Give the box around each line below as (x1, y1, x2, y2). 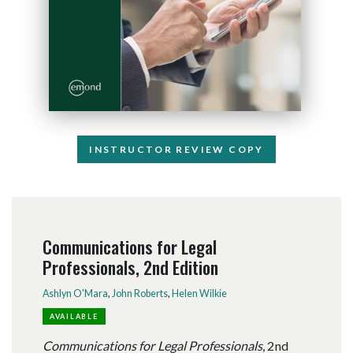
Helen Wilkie (171, 287, 227, 299)
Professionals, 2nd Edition (42, 254, 218, 281)
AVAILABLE (49, 312, 98, 321)
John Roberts (111, 287, 168, 299)
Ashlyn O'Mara (42, 287, 108, 299)
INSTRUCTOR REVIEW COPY (89, 143, 264, 155)
